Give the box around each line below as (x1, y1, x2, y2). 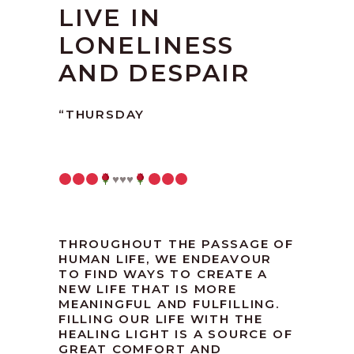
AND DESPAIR (58, 58, 250, 88)
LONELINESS (58, 31, 235, 61)
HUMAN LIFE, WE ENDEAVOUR (58, 251, 273, 267)
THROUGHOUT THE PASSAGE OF (58, 236, 294, 252)
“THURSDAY (58, 107, 145, 122)
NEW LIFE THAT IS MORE (58, 281, 237, 297)
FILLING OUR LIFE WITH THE (58, 311, 264, 327)
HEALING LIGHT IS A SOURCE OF (58, 326, 293, 342)
